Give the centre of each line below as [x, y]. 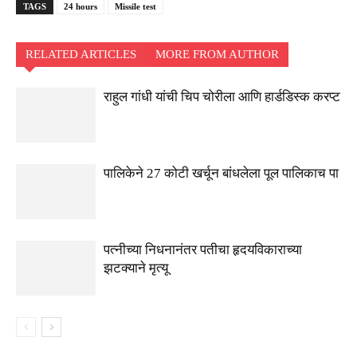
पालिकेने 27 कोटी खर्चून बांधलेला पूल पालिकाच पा [221, 173]
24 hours [80, 6]
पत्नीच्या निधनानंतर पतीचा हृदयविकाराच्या [203, 250]
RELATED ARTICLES [81, 54]
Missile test [135, 6]
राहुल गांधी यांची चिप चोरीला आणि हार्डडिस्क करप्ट [222, 97]
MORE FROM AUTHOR [217, 54]
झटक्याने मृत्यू [136, 268]
